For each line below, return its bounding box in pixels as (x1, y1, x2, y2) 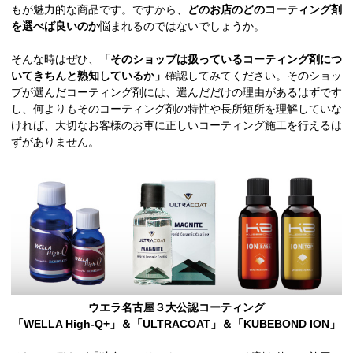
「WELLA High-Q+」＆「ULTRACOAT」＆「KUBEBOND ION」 (13, 318, 340, 331)
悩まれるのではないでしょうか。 (99, 20, 265, 33)
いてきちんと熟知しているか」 (11, 69, 165, 83)
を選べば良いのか (11, 20, 99, 33)
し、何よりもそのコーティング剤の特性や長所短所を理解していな (11, 102, 342, 116)
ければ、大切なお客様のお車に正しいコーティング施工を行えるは (11, 119, 342, 132)
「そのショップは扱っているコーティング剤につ (99, 53, 342, 66)
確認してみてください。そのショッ (165, 69, 342, 83)
